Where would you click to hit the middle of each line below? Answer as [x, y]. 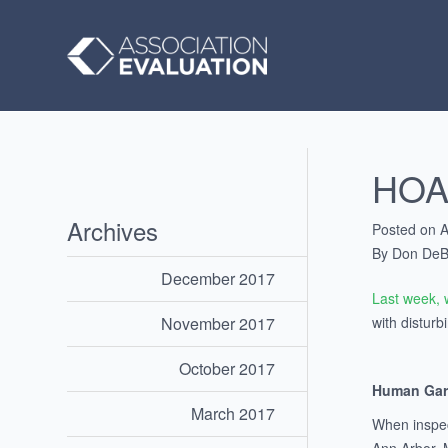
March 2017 [233, 414]
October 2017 [227, 369]
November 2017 [218, 324]
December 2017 [218, 279]
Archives [113, 231]
